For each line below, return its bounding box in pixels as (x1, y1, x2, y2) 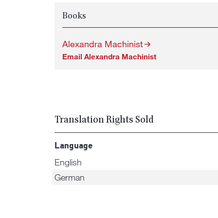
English (54, 157, 82, 167)
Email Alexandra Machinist (62, 52, 156, 61)
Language (54, 142, 93, 151)
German (54, 172, 85, 182)
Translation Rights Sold (54, 115, 154, 126)
